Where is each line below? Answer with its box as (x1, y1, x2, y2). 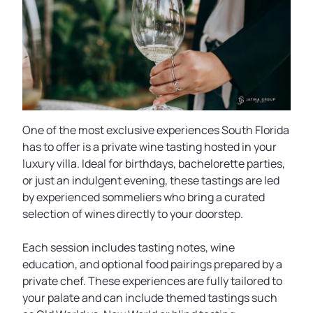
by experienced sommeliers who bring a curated (22, 189, 265, 205)
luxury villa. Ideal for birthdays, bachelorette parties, (22, 156, 285, 171)
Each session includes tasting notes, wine (22, 240, 235, 255)
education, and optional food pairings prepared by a (22, 256, 282, 272)
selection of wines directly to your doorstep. (22, 206, 243, 221)
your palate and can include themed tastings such (22, 290, 277, 305)
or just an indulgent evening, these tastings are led (22, 173, 279, 188)
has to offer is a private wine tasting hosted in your (22, 139, 277, 154)
